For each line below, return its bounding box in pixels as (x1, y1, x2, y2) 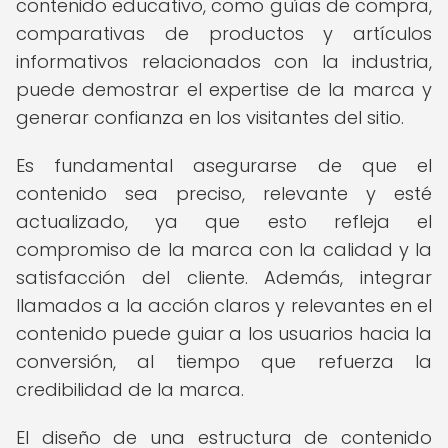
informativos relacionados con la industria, (16, 49, 432, 74)
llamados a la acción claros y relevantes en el (16, 293, 432, 318)
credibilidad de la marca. (16, 377, 244, 402)
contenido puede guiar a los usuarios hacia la (16, 321, 432, 346)
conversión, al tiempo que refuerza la (16, 349, 432, 374)
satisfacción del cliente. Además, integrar (16, 265, 432, 290)
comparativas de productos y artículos (16, 21, 432, 46)
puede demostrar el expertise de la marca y (16, 77, 432, 102)
